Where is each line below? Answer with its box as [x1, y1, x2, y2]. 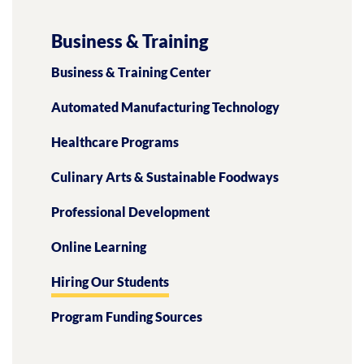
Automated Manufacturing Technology [51, 99, 279, 115]
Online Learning [51, 239, 146, 254]
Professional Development [51, 204, 210, 219]
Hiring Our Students [51, 274, 169, 289]
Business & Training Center [51, 64, 211, 80]
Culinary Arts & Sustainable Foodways [51, 169, 279, 184]
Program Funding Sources [51, 309, 202, 324]
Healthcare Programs [51, 134, 179, 149]
